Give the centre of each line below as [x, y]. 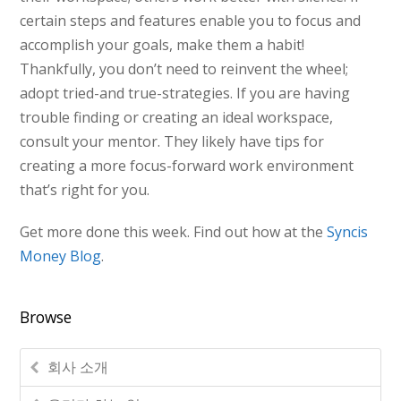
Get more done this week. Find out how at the [174, 232]
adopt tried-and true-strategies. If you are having [185, 94]
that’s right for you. [85, 190]
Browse [46, 318]
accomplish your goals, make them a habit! [162, 45]
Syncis [348, 232]
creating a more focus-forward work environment [187, 166]
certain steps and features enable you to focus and [191, 21]
